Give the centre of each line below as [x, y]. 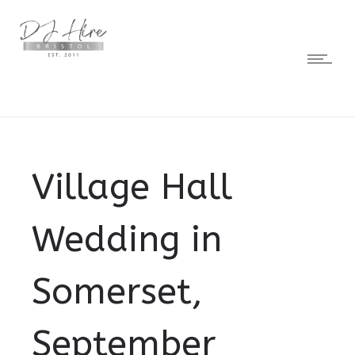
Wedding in [127, 240]
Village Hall [132, 187]
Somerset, [117, 292]
